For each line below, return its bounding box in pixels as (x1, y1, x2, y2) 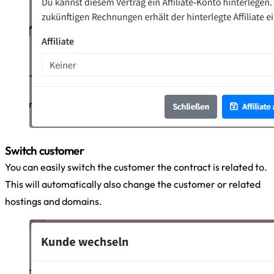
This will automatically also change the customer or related (5, 177, 261, 190)
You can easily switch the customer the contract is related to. (5, 160, 267, 173)
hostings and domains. (5, 194, 102, 207)
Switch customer (5, 143, 84, 158)
